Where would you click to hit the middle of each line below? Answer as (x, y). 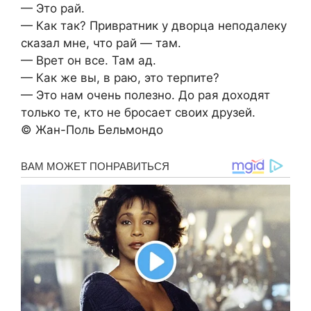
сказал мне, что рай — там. (101, 43)
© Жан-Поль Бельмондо (92, 130)
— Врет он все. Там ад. (89, 61)
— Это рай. (53, 9)
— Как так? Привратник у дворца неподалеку (154, 26)
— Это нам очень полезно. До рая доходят (145, 95)
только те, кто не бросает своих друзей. (138, 113)
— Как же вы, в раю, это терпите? (120, 78)
